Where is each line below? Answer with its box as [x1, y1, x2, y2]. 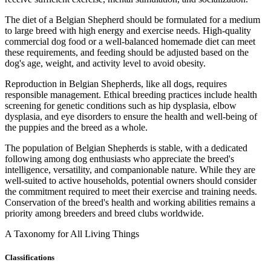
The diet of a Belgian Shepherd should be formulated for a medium [5, 15, 260, 25]
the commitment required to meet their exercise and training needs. [5, 186, 257, 197]
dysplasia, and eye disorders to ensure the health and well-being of [5, 111, 257, 122]
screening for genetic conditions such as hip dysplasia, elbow [5, 100, 237, 111]
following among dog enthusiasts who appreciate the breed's [5, 154, 234, 165]
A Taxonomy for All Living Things [5, 229, 139, 240]
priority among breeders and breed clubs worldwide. [5, 208, 204, 219]
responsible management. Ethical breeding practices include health [5, 90, 257, 100]
